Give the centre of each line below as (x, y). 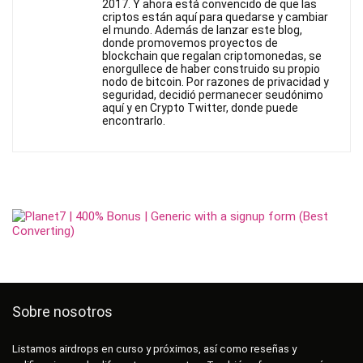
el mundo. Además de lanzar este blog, (202, 30)
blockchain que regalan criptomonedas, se (212, 56)
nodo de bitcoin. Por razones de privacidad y (216, 81)
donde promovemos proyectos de (190, 43)
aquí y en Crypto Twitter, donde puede (200, 107)
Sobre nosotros (62, 311)
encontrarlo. (134, 120)
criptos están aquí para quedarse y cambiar (215, 17)
